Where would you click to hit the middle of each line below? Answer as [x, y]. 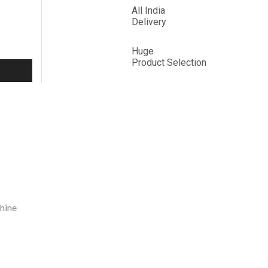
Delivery [149, 22]
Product [148, 63]
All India [149, 11]
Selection [186, 63]
